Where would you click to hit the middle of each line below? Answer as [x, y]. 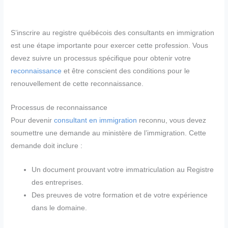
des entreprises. [58, 182]
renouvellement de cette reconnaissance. [77, 83]
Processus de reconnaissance [59, 107]
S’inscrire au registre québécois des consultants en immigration [113, 33]
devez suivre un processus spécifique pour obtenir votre [101, 58]
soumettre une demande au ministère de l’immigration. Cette [109, 133]
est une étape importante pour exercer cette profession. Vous [110, 45]
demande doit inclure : [47, 146]
